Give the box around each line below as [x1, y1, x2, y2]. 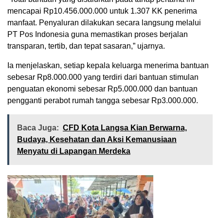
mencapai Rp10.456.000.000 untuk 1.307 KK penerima [7, 7, 197, 16]
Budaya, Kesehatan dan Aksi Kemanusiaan [17, 135, 177, 144]
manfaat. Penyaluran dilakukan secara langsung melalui [7, 18, 201, 27]
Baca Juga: [17, 124, 59, 132]
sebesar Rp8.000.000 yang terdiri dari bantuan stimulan [7, 73, 199, 82]
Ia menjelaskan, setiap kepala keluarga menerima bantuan [7, 61, 209, 70]
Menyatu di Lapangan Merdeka [17, 147, 130, 156]
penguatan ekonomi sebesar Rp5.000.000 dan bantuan [7, 85, 198, 93]
